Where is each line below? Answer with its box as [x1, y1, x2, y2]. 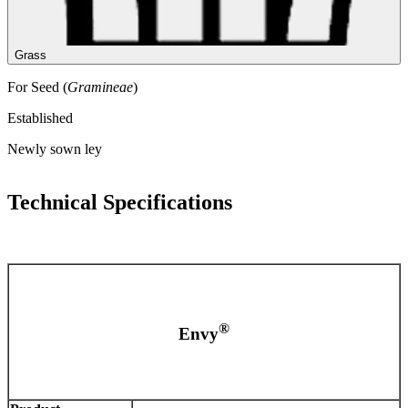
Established [7, 109, 73, 126]
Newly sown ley [7, 140, 102, 157]
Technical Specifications [7, 189, 232, 214]
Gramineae [67, 78, 133, 95]
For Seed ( [7, 78, 67, 95]
